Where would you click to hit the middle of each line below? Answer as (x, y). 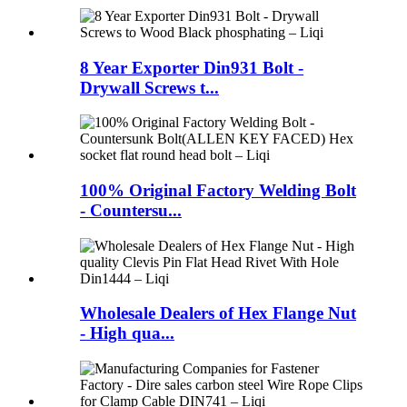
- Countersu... (131, 211)
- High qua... (127, 333)
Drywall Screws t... (149, 87)
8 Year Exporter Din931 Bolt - (192, 67)
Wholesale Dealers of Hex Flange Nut (218, 313)
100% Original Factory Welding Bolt (218, 191)
